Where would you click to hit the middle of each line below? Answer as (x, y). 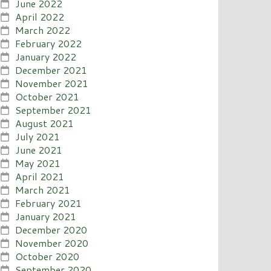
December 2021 (51, 70)
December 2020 (51, 229)
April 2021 (40, 176)
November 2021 (52, 83)
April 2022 (40, 16)
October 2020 (47, 256)
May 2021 (38, 163)
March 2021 (43, 189)
